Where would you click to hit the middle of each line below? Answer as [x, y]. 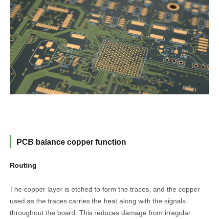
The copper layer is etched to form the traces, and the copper [105, 189]
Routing [23, 165]
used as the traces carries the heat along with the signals [98, 201]
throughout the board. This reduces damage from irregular [100, 213]
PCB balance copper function [71, 142]
